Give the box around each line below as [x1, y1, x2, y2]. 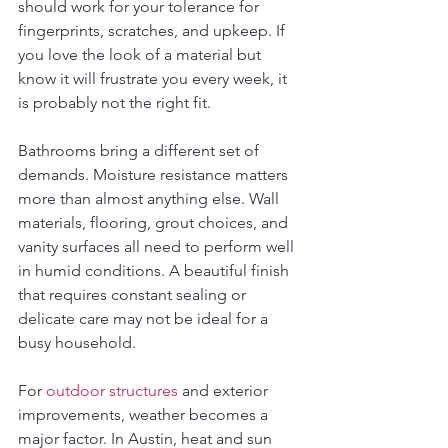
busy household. [18, 333, 136, 352]
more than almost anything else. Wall [18, 189, 283, 208]
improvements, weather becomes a [18, 405, 272, 424]
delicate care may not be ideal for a [18, 309, 272, 328]
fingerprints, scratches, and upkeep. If [18, 21, 289, 40]
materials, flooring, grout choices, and [18, 213, 292, 232]
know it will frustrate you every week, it [18, 69, 291, 88]
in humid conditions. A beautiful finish [18, 261, 293, 280]
